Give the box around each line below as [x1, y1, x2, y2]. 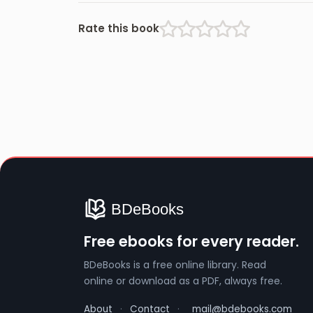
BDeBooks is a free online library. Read [84, 258, 266, 272]
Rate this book [78, 21, 159, 36]
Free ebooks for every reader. [84, 231, 299, 252]
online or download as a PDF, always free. [84, 274, 282, 289]
